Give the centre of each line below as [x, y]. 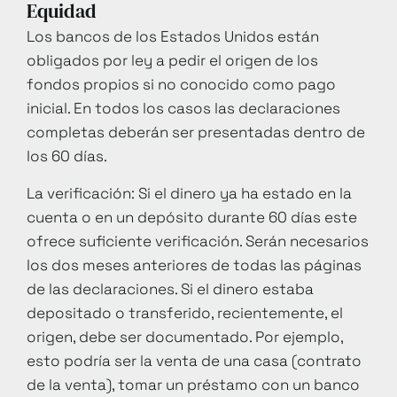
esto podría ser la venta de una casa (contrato [194, 360]
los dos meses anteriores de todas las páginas [194, 265]
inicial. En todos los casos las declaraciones [183, 109]
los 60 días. [67, 156]
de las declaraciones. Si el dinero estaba [170, 288]
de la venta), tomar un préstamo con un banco [193, 384]
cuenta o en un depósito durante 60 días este [192, 217]
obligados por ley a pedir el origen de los [172, 61]
